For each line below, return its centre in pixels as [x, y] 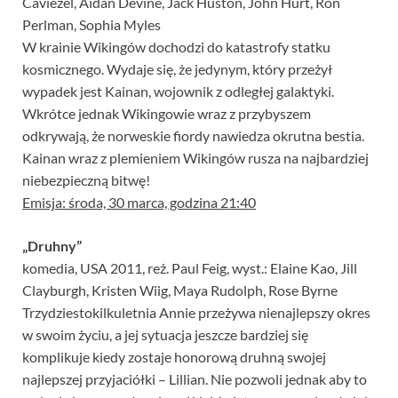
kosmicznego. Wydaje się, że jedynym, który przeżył [177, 69]
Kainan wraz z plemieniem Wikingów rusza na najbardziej [195, 158]
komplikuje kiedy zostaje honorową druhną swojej [174, 357]
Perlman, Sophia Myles [92, 25]
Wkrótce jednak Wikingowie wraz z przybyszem [167, 114]
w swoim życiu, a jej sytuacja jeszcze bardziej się [165, 335]
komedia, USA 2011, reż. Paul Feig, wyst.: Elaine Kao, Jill [190, 268]
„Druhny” [52, 246]
